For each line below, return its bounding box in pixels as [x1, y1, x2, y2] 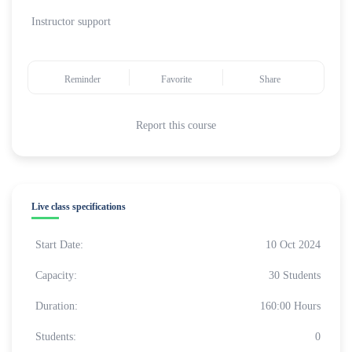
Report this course [136, 119, 216, 131]
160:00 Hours [260, 299, 321, 312]
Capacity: [35, 269, 77, 281]
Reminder [64, 73, 101, 85]
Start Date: [35, 238, 83, 251]
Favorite [160, 73, 192, 85]
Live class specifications [31, 200, 126, 212]
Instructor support [31, 15, 111, 27]
